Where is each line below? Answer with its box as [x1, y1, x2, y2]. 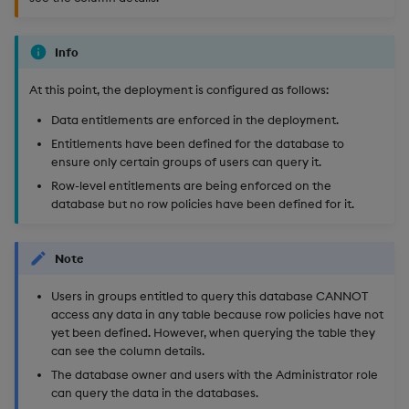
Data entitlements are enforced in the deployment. [51, 111, 339, 127]
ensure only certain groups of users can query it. [51, 153, 321, 169]
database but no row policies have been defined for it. [51, 196, 354, 212]
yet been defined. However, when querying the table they [51, 325, 375, 341]
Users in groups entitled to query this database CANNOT [51, 288, 368, 304]
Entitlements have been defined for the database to [51, 135, 344, 151]
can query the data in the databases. [51, 385, 258, 401]
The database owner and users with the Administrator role [51, 367, 378, 383]
